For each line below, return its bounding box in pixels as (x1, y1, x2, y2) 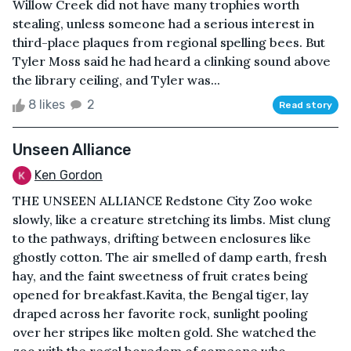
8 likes (25, 96, 68, 112)
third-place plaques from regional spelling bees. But (13, 34, 325, 50)
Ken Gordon (34, 167, 103, 183)
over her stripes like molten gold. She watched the (13, 324, 317, 341)
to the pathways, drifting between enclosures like (13, 230, 311, 247)
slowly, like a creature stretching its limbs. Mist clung (13, 212, 331, 228)
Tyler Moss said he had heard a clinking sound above (13, 52, 331, 69)
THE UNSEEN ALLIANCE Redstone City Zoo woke (13, 193, 313, 209)
